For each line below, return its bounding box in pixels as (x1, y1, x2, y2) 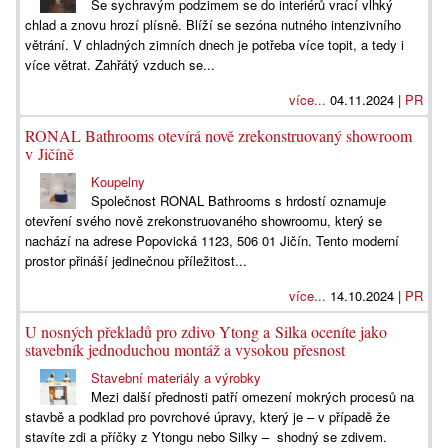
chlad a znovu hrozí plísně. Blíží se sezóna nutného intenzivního (25, 15, 401, 34)
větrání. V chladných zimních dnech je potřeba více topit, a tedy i (25, 35, 404, 54)
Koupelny (91, 172, 146, 191)
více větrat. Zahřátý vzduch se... (25, 55, 215, 74)
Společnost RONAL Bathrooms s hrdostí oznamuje (91, 191, 387, 210)
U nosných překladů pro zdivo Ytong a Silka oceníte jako (25, 321, 387, 342)
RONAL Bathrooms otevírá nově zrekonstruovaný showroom (25, 125, 412, 146)
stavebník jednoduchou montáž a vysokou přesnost (25, 339, 345, 360)
